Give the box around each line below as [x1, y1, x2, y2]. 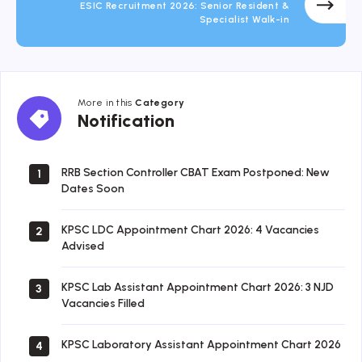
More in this [78, 97, 136, 109]
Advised [61, 239, 104, 254]
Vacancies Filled [61, 297, 145, 311]
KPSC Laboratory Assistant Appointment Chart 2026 [61, 338, 341, 352]
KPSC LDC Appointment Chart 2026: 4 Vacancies [61, 223, 319, 238]
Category [135, 97, 185, 109]
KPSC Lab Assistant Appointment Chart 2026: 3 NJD [61, 280, 334, 295]
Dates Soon [61, 182, 124, 196]
